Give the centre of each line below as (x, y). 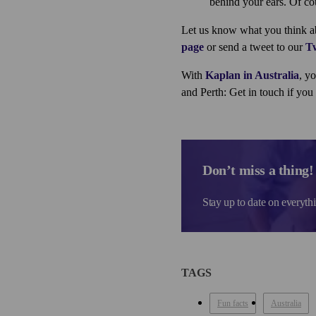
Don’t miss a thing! (258, 170)
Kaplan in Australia (252, 75)
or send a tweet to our (255, 47)
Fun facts (233, 304)
